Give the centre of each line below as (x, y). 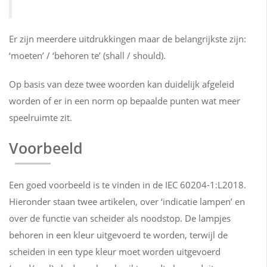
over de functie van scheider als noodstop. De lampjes (120, 218)
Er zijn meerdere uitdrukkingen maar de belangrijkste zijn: (128, 39)
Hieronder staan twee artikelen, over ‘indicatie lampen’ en (127, 201)
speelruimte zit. (41, 117)
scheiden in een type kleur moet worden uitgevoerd (115, 252)
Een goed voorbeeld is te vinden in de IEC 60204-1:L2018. (128, 185)
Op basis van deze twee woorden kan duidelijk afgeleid (122, 84)
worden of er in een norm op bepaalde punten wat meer (125, 101)
